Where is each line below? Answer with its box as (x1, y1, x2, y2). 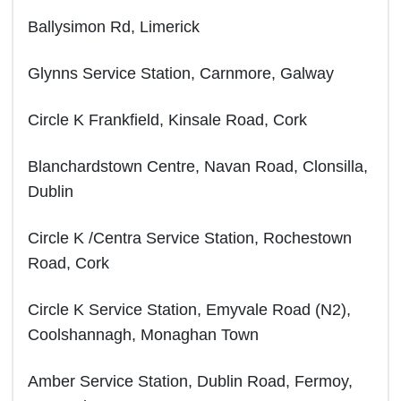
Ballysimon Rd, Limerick (28, 18, 200, 36)
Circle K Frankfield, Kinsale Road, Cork (28, 111, 307, 129)
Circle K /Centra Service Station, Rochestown (28, 229, 352, 247)
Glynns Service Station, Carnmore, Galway (28, 64, 334, 82)
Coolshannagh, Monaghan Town (28, 326, 259, 344)
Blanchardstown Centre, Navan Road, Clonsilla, (28, 158, 368, 175)
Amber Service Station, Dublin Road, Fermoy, (28, 372, 353, 390)
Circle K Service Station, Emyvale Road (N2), (28, 301, 351, 319)
